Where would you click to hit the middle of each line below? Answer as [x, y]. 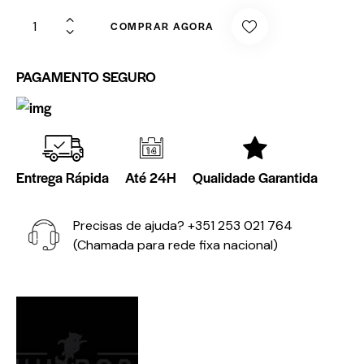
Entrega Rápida [63, 177]
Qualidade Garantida [255, 177]
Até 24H [151, 177]
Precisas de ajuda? [130, 225]
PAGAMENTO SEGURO [86, 76]
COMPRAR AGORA [162, 26]
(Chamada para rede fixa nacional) [175, 245]
